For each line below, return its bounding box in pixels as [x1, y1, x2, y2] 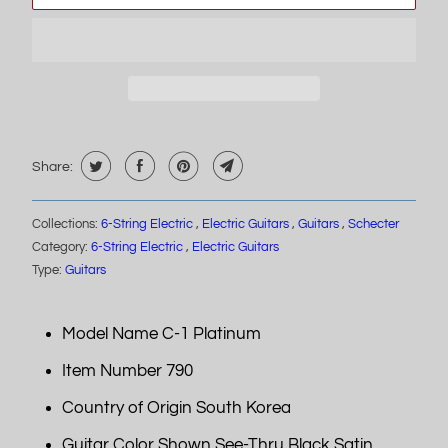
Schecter [347, 216, 399, 231]
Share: [31, 159, 73, 174]
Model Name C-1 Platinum [61, 324, 261, 343]
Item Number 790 [61, 361, 193, 380]
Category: [31, 239, 91, 254]
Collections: [31, 216, 101, 231]
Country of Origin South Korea [61, 398, 291, 417]
